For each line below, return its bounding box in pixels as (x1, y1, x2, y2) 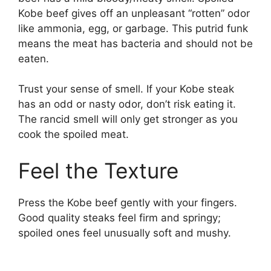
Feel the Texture (18, 157, 178, 183)
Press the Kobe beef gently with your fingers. (18, 196, 237, 209)
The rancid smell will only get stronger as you (18, 113, 238, 126)
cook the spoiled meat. (18, 128, 129, 141)
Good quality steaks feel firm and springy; (18, 211, 221, 224)
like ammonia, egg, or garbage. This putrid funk (18, 22, 248, 34)
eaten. (18, 52, 49, 65)
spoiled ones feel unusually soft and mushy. (18, 226, 231, 239)
